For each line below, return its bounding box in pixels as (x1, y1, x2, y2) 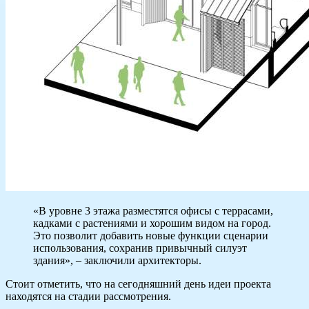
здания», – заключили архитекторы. (33, 255, 201, 267)
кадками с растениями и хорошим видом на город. (33, 217, 271, 230)
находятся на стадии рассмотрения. (6, 290, 171, 303)
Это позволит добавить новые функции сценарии (33, 230, 268, 242)
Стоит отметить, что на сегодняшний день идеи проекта (6, 278, 271, 290)
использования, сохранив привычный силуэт (33, 242, 247, 255)
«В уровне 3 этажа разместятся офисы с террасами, (33, 205, 273, 217)
